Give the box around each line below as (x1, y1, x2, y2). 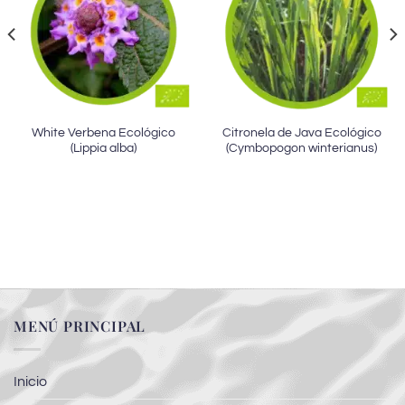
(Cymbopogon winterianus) (226, 141, 377, 155)
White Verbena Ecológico (32, 126, 175, 139)
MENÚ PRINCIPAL (14, 316, 146, 335)
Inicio (14, 374, 47, 390)
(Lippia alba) (71, 141, 137, 155)
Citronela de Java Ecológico (221, 126, 381, 139)
